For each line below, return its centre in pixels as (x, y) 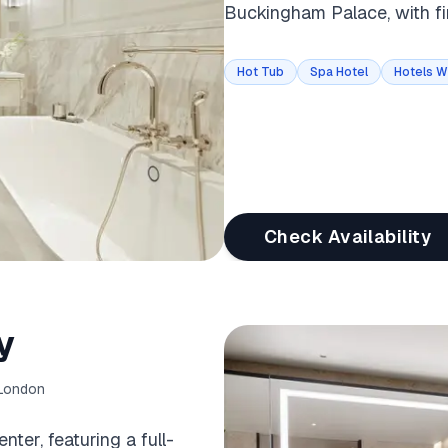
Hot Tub (260, 72)
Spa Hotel (339, 72)
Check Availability (348, 236)
